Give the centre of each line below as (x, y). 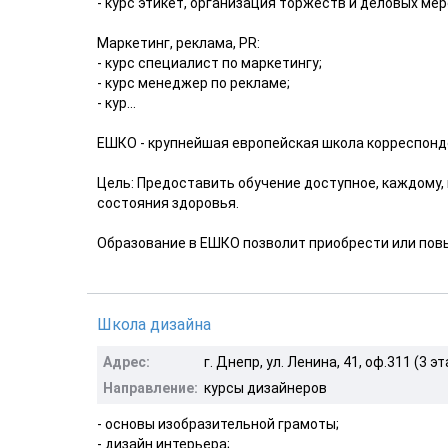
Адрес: (126, 361)
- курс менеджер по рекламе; (193, 82)
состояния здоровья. (168, 202)
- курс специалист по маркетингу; (209, 62)
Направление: (150, 387)
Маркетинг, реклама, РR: (178, 42)
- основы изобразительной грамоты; (218, 423)
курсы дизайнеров (265, 387)
